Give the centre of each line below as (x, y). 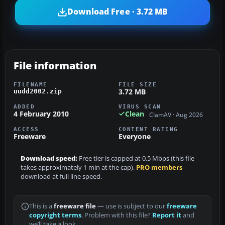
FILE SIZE (138, 84)
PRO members (159, 168)
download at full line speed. (61, 177)
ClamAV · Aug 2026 (176, 115)
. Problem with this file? (117, 215)
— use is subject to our (131, 206)
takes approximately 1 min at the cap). (78, 168)
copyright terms (55, 215)
